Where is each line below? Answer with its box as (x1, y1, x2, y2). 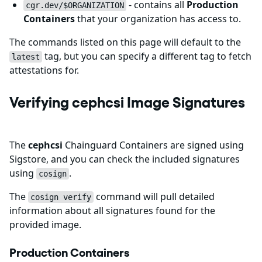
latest (12, 52, 40, 61)
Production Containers (9, 246, 130, 260)
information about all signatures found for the (9, 204, 215, 217)
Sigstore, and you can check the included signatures (9, 153, 240, 166)
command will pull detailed (94, 190, 215, 203)
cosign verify (30, 192, 91, 202)
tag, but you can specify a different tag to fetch (42, 50, 251, 63)
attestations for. (9, 64, 79, 77)
